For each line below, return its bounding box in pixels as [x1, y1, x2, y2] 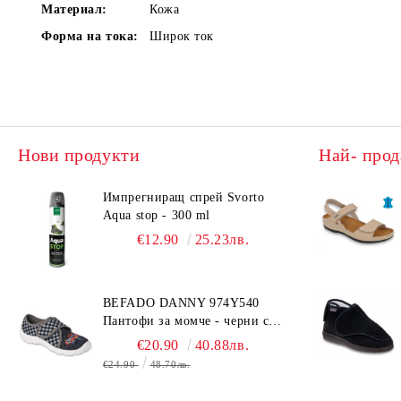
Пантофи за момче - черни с [102, 314, 269, 328]
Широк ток [149, 30, 215, 43]
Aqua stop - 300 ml [102, 209, 210, 222]
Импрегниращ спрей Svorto [102, 191, 265, 204]
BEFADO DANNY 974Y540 [102, 296, 260, 310]
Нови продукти [18, 145, 141, 165]
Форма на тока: [41, 30, 139, 43]
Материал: [41, 3, 108, 16]
